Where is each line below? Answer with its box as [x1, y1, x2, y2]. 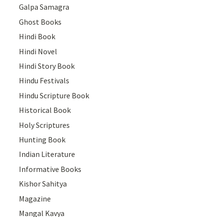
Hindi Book [19, 31, 56, 42]
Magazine [19, 193, 51, 203]
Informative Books [19, 164, 82, 174]
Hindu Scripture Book [19, 90, 90, 100]
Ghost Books [19, 16, 62, 27]
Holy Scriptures [19, 120, 70, 130]
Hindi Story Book [19, 61, 75, 71]
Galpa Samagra [19, 2, 70, 12]
